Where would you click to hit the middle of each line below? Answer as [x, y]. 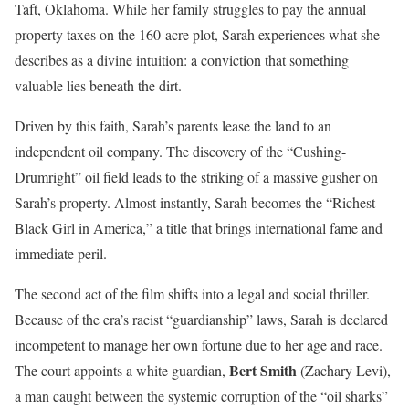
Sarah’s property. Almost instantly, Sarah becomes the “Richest [195, 202]
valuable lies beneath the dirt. [98, 85]
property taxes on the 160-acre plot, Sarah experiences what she [197, 34]
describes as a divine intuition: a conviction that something [182, 59]
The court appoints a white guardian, [122, 370]
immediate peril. [61, 253]
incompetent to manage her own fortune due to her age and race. [199, 344]
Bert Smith [263, 370]
